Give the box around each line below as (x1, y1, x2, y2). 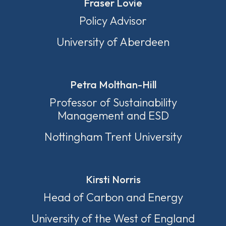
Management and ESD (57, 108, 169, 123)
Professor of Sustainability (49, 95, 177, 109)
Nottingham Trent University (44, 130, 182, 144)
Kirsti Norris (85, 173, 141, 186)
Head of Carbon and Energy (43, 190, 183, 204)
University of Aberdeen (56, 35, 169, 49)
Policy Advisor (79, 14, 147, 28)
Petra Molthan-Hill (70, 78, 156, 91)
